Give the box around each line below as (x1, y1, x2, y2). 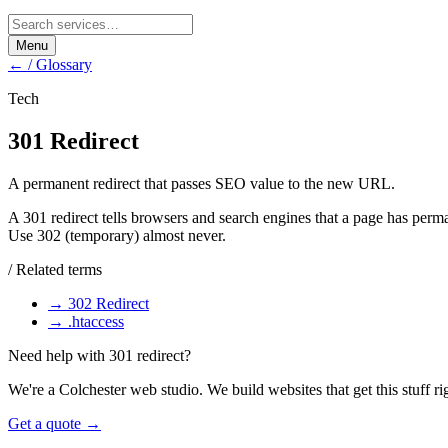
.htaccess (68, 312, 124, 330)
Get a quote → (8, 414, 101, 432)
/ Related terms (8, 260, 102, 278)
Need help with (8, 346, 109, 364)
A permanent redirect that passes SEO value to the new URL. (8, 174, 395, 192)
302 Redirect (68, 294, 149, 312)
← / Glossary (8, 56, 92, 73)
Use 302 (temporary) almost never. (8, 226, 226, 244)
